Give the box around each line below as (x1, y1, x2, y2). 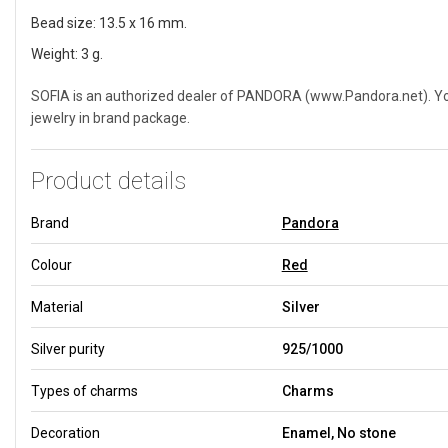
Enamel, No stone (281, 424, 396, 441)
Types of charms (31, 382, 138, 399)
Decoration (31, 424, 100, 441)
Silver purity (31, 340, 105, 357)
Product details (31, 166, 186, 195)
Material (31, 298, 83, 315)
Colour (31, 256, 72, 273)
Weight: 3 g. (31, 45, 103, 62)
